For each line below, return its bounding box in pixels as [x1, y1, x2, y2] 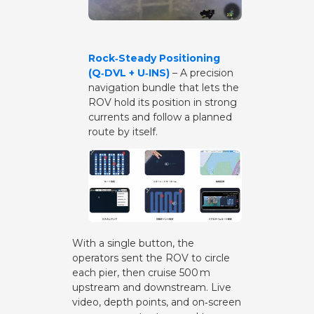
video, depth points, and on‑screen [72, 295, 242, 308]
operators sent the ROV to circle [72, 251, 231, 264]
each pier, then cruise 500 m [72, 266, 211, 279]
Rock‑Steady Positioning [88, 51, 220, 64]
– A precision [169, 66, 233, 79]
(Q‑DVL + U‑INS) [88, 66, 170, 79]
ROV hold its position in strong [88, 95, 237, 109]
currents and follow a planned [88, 110, 232, 123]
